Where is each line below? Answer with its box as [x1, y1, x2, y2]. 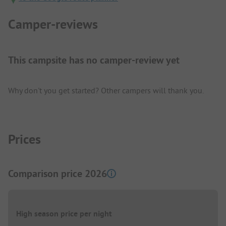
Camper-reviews [8, 16, 98, 33]
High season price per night [16, 208, 112, 219]
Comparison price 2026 [8, 167, 107, 181]
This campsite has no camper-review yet [8, 53, 180, 67]
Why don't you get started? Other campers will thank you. [8, 85, 204, 96]
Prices [8, 130, 41, 148]
